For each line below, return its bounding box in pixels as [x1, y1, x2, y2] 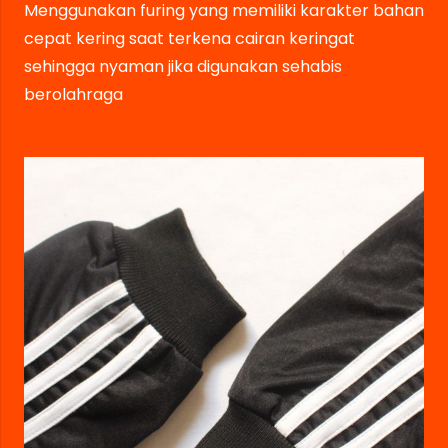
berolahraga [24, 83, 123, 107]
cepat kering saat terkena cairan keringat [24, 27, 355, 51]
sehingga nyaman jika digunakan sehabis [24, 55, 342, 79]
